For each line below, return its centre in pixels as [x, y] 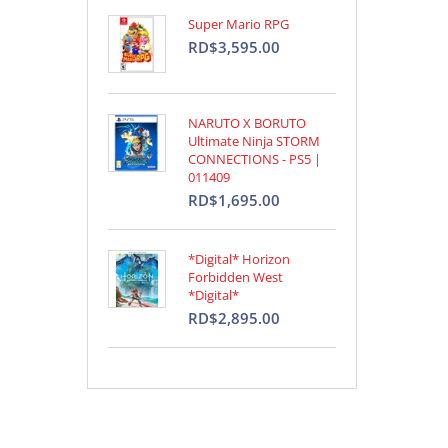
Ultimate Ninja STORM [254, 141]
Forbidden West [235, 277]
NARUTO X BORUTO [247, 123]
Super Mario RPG [238, 24]
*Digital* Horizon [239, 259]
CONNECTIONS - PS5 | [254, 159]
